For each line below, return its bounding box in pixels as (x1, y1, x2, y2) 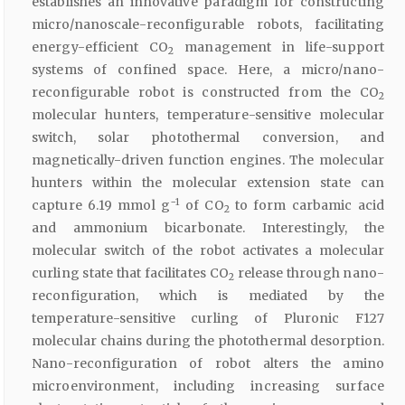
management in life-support (174, 39, 385, 56)
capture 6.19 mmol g (32, 197, 170, 214)
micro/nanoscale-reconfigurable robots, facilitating (32, 16, 384, 33)
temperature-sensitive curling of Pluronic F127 (32, 310, 384, 327)
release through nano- (233, 265, 384, 282)
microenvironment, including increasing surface (32, 378, 384, 395)
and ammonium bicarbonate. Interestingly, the (32, 220, 384, 237)
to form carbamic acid (229, 197, 384, 214)
